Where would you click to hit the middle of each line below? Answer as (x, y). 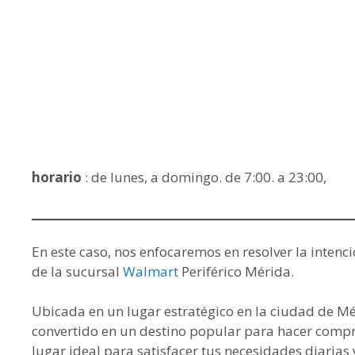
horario (58, 177)
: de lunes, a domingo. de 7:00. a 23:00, (206, 177)
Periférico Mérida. (238, 271)
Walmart (152, 271)
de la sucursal (77, 271)
